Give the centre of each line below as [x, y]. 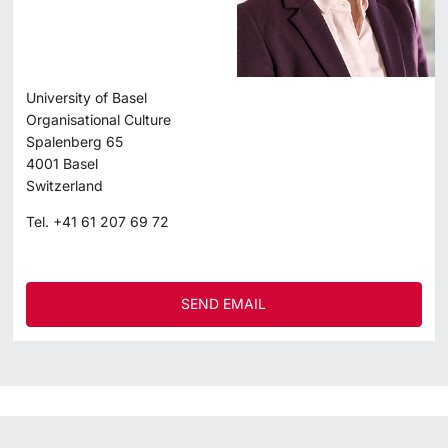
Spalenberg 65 [75, 142]
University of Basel [87, 98]
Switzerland [65, 186]
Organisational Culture [99, 120]
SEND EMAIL [224, 303]
